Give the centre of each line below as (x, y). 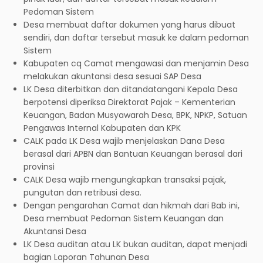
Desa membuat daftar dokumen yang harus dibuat (129, 24)
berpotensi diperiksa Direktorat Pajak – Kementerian (129, 102)
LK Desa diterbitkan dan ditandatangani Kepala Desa (131, 89)
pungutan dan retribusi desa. (82, 192)
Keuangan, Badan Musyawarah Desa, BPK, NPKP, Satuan (135, 115)
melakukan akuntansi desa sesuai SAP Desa (112, 76)
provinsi (39, 166)
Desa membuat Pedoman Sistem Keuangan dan (124, 218)
